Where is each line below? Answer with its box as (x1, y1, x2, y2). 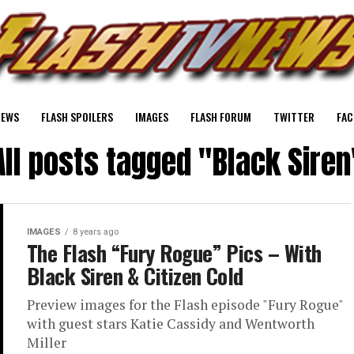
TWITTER (273, 108, 314, 125)
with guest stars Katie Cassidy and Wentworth (27, 314, 314, 333)
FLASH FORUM (190, 108, 251, 125)
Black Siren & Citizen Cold (27, 260, 243, 292)
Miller (27, 333, 66, 352)
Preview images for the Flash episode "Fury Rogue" (27, 296, 343, 314)
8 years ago (73, 227, 119, 237)
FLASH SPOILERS (41, 108, 113, 125)
